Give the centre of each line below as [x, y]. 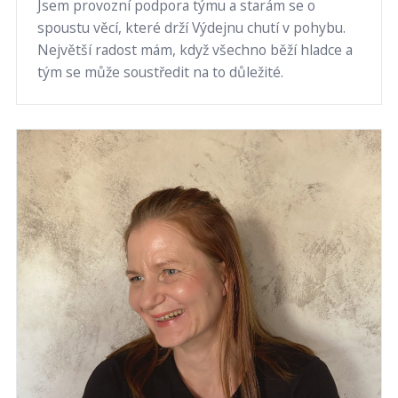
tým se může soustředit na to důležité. [160, 72]
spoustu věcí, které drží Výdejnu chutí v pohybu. [191, 28]
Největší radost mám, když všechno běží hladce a [195, 50]
